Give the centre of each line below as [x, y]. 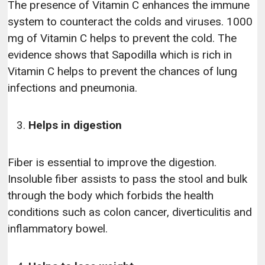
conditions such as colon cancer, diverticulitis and [130, 212]
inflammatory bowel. [58, 229]
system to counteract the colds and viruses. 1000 [130, 21]
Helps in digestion [75, 125]
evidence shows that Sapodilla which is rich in [120, 54]
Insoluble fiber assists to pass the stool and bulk [128, 179]
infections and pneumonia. [73, 88]
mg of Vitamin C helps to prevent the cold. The [122, 38]
